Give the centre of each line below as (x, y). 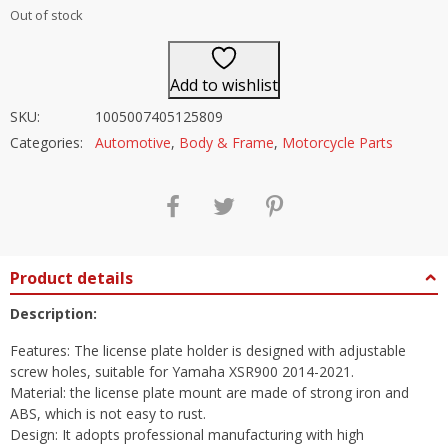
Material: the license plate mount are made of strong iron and (209, 392)
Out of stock (46, 15)
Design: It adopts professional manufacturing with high (187, 434)
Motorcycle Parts (337, 142)
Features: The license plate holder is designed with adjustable (208, 350)
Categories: (46, 142)
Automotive (133, 142)
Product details (71, 277)
